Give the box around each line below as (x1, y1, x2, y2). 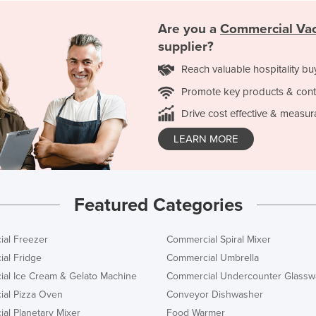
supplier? (158, 39, 214, 55)
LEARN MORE (174, 133, 238, 146)
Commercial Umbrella (166, 251, 259, 264)
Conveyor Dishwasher (166, 288, 263, 300)
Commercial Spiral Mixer (166, 233, 271, 245)
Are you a (158, 21, 220, 37)
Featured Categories (73, 193, 243, 216)
